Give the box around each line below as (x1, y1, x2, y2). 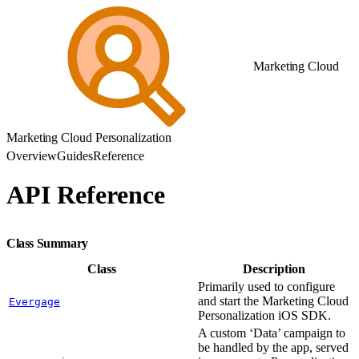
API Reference (6, 180, 165, 210)
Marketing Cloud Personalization (6, 131, 171, 144)
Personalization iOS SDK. (198, 308, 331, 322)
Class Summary (6, 236, 91, 250)
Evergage (9, 295, 60, 308)
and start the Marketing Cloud (198, 293, 349, 308)
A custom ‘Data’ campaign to (198, 325, 345, 340)
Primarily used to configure (198, 279, 335, 293)
